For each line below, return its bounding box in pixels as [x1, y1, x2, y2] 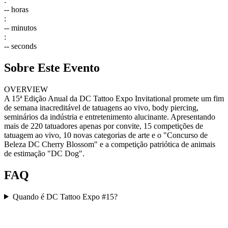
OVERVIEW [4, 84, 48, 94]
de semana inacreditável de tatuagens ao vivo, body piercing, [4, 103, 198, 112]
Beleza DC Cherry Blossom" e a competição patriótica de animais [4, 139, 215, 149]
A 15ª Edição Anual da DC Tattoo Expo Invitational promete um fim [4, 94, 224, 103]
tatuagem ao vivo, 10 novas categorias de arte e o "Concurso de [4, 130, 208, 139]
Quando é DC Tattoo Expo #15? [12, 192, 118, 201]
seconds [11, 42, 37, 51]
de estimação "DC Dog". [4, 149, 84, 158]
